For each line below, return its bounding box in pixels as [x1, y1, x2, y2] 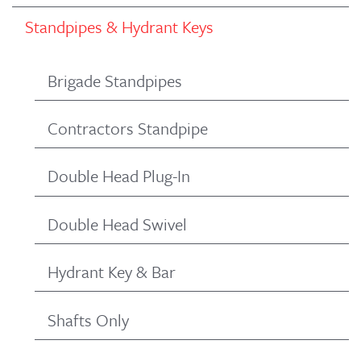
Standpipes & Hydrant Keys [25, 15, 214, 39]
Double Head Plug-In [48, 164, 190, 189]
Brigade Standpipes [48, 68, 182, 93]
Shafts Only [48, 307, 129, 332]
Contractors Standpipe [48, 116, 208, 141]
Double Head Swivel [48, 211, 187, 236]
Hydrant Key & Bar [48, 259, 176, 284]
